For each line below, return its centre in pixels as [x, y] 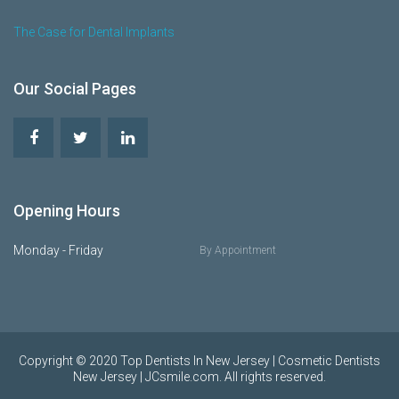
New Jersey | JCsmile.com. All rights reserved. [199, 377]
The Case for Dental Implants [94, 32]
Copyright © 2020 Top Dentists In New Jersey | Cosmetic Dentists [199, 361]
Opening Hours [67, 211]
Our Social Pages [75, 89]
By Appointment [238, 250]
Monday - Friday [58, 250]
